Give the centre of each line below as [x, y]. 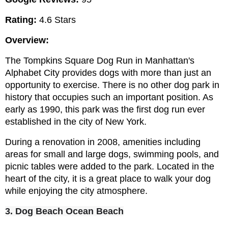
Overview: [27, 40]
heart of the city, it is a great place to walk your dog [108, 179]
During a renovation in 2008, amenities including [103, 142]
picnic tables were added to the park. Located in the [110, 167]
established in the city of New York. [76, 122]
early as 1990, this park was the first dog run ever [105, 110]
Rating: [21, 20]
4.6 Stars [56, 20]
